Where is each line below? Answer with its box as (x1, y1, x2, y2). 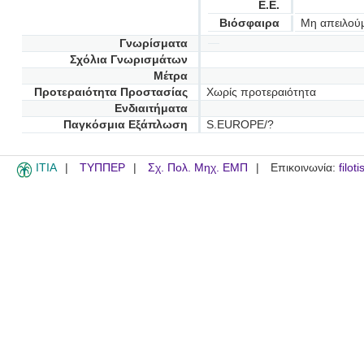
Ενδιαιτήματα (114, 102, 188, 115)
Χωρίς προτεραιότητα (206, 85, 316, 98)
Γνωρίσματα (119, 37, 188, 50)
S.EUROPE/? (206, 118, 274, 131)
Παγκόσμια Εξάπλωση (63, 118, 188, 131)
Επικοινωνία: (271, 161, 339, 174)
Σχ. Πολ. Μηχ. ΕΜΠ (148, 161, 248, 174)
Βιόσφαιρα (219, 16, 280, 29)
